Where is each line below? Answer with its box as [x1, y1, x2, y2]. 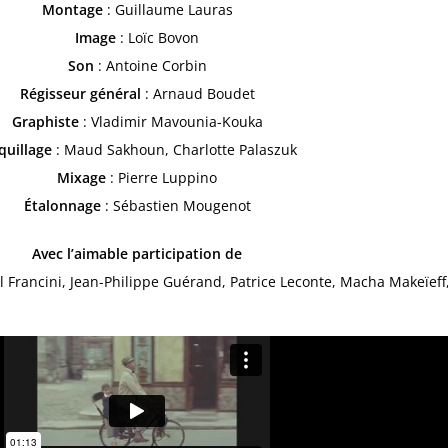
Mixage [57, 167, 110, 187]
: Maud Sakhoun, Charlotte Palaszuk [56, 139, 297, 159]
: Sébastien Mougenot [104, 195, 251, 215]
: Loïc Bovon [120, 27, 199, 47]
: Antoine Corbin [97, 55, 207, 75]
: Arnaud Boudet [140, 83, 255, 103]
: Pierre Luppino [110, 167, 217, 187]
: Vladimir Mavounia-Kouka [78, 111, 263, 131]
